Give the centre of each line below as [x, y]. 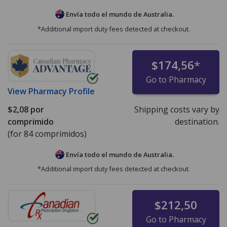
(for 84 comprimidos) [47, 134]
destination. [197, 121]
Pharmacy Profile [62, 91]
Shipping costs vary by [177, 109]
